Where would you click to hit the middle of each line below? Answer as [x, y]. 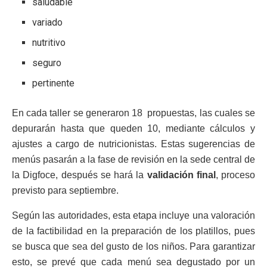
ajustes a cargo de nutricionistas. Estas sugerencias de [133, 144]
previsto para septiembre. [65, 190]
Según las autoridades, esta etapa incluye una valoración [133, 215]
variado [48, 22]
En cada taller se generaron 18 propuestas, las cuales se [133, 113]
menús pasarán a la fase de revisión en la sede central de [133, 159]
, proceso [235, 175]
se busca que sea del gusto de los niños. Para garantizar [133, 246]
